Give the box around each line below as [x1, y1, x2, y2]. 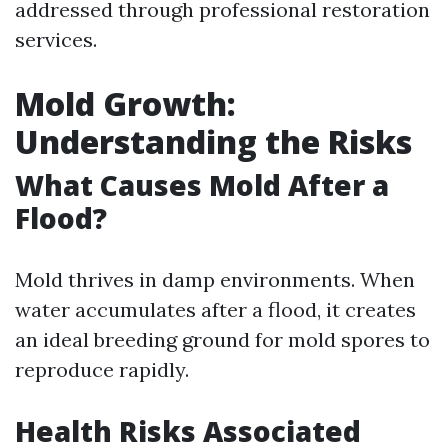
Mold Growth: [15, 82, 236, 125]
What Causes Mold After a [15, 166, 389, 204]
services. [15, 27, 97, 52]
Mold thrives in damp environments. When [15, 267, 415, 292]
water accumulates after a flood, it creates [15, 297, 416, 322]
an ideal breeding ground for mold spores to [15, 327, 430, 352]
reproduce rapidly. [15, 357, 189, 382]
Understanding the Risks [15, 120, 412, 163]
